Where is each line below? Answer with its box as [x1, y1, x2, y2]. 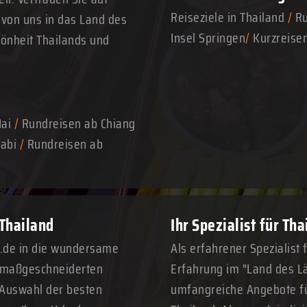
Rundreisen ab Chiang [21, 112, 136, 134]
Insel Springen [171, 27, 245, 49]
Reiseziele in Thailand [171, 6, 284, 28]
